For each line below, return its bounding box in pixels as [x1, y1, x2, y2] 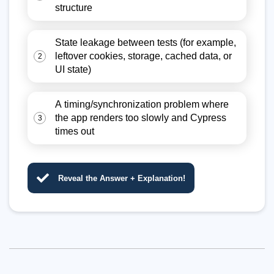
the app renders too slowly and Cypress [55, 113, 226, 123]
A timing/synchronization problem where [55, 99, 229, 109]
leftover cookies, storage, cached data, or [55, 51, 232, 61]
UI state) [55, 64, 91, 75]
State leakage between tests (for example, [55, 37, 236, 48]
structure [55, 2, 92, 13]
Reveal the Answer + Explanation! [58, 173, 185, 183]
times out [55, 126, 94, 136]
